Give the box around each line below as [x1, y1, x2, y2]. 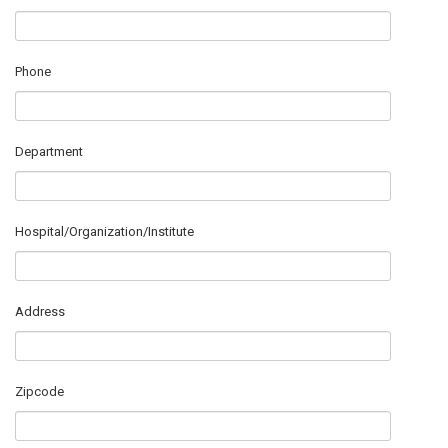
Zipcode [15, 384, 64, 399]
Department [15, 144, 83, 159]
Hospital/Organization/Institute [15, 224, 194, 239]
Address [15, 304, 65, 319]
